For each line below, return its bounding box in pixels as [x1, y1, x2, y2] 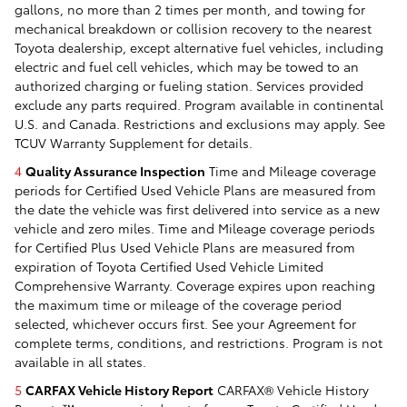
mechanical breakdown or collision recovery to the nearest [15, 18, 372, 37]
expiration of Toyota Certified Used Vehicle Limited [15, 256, 323, 275]
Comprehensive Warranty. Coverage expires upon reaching [15, 275, 375, 294]
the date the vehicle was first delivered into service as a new [15, 199, 380, 218]
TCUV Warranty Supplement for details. [15, 133, 253, 152]
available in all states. [15, 352, 146, 371]
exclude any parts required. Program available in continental [15, 94, 383, 114]
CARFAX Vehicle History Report [25, 380, 213, 399]
